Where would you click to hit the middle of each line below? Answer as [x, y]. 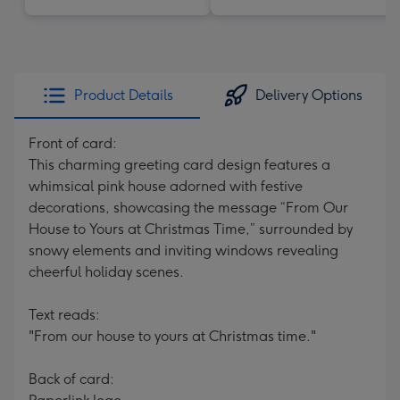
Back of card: [71, 379]
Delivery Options [309, 95]
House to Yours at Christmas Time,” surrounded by [191, 229]
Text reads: [64, 315]
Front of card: [73, 143]
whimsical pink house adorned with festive [166, 186]
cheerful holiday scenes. [106, 272]
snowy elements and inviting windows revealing [183, 250]
